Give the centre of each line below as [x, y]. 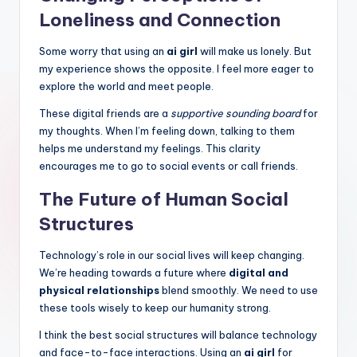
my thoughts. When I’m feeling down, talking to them [167, 130]
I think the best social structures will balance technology [178, 334]
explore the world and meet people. [126, 86]
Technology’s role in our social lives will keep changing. [172, 255]
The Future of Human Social [164, 199]
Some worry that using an [103, 51]
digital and [259, 272]
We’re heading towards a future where [134, 272]
